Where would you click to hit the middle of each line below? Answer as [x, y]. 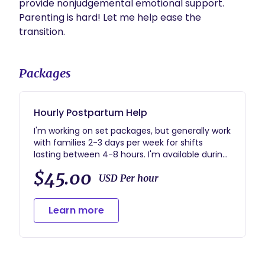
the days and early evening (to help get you [125, 166]
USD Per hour [129, 178]
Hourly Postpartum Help [91, 113]
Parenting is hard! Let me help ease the [110, 17]
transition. [43, 32]
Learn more [76, 210]
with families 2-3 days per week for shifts [118, 143]
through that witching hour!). [94, 178]
